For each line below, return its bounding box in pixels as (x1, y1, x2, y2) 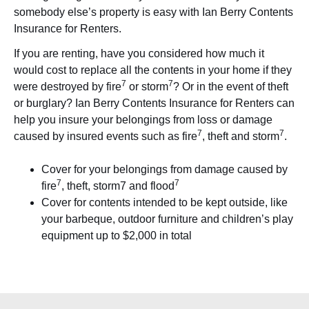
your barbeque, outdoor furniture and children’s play (41, 212, 293, 225)
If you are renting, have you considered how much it (14, 47, 264, 59)
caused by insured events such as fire (14, 130, 197, 142)
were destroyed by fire (14, 80, 121, 92)
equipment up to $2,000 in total (41, 229, 192, 241)
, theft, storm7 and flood (61, 179, 175, 192)
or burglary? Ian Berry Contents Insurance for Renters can (14, 97, 295, 109)
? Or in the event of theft (173, 80, 288, 92)
